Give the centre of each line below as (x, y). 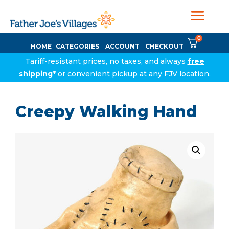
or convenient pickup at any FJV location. (133, 74)
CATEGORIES (77, 46)
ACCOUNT (122, 46)
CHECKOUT (164, 46)
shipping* (37, 74)
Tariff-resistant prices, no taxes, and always (106, 61)
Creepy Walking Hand (106, 112)
